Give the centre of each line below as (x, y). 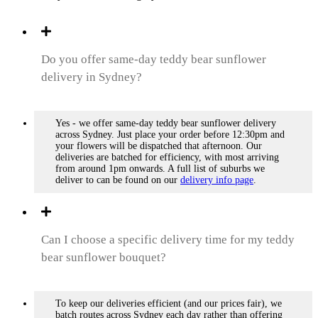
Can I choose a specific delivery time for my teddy (168, 240)
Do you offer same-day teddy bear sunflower (154, 60)
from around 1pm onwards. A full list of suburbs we (160, 169)
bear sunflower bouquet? (104, 258)
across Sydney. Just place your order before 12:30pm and (170, 135)
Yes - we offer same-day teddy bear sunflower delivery (166, 124)
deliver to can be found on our (118, 180)
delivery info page (217, 180)
